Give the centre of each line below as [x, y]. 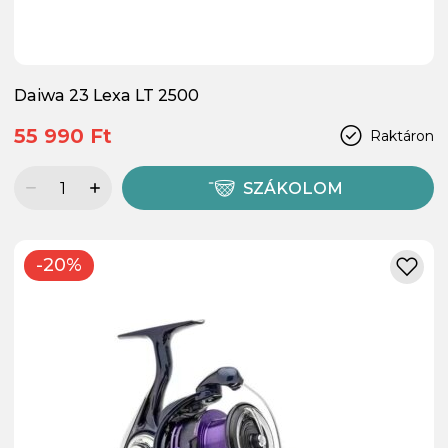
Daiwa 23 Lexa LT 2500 [106, 96]
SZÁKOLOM [293, 189]
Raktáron [402, 135]
